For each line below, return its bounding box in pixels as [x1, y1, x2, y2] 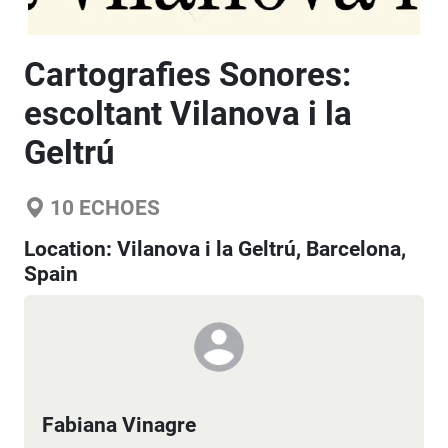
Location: [24, 237, 117, 261]
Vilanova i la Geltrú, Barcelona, [117, 237, 406, 261]
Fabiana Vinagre [42, 413, 196, 437]
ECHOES [74, 196, 160, 220]
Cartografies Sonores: [24, 55, 351, 94]
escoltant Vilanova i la [24, 94, 352, 133]
